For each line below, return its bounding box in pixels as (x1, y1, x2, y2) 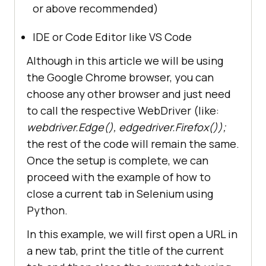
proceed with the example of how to (27, 169, 211, 184)
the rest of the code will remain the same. (27, 136, 239, 151)
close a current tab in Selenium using (27, 186, 213, 201)
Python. (27, 202, 68, 217)
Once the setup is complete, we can (27, 153, 208, 167)
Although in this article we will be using (27, 53, 223, 68)
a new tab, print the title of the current (27, 243, 224, 258)
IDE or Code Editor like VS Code (33, 29, 192, 44)
